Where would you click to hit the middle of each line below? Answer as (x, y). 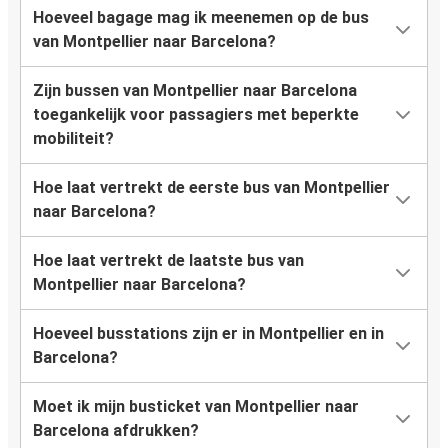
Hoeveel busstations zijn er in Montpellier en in (208, 334)
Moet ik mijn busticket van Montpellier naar (196, 407)
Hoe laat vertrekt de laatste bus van (168, 261)
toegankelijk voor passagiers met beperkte (196, 115)
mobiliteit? (73, 139)
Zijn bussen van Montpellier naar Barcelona (195, 91)
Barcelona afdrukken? (116, 431)
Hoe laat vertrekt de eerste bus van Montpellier (211, 188)
